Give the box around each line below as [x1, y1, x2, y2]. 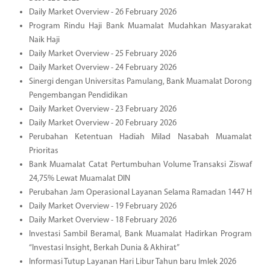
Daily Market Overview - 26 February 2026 [28, 7, 177, 17]
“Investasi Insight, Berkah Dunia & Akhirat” [28, 243, 180, 253]
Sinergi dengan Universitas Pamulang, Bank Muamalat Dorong [28, 77, 252, 86]
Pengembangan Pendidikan [28, 90, 128, 100]
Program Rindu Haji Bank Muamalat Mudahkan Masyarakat [28, 21, 252, 31]
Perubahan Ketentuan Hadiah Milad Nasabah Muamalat [28, 132, 252, 142]
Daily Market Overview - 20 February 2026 [28, 118, 177, 128]
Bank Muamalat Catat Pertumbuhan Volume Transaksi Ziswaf [28, 160, 252, 169]
